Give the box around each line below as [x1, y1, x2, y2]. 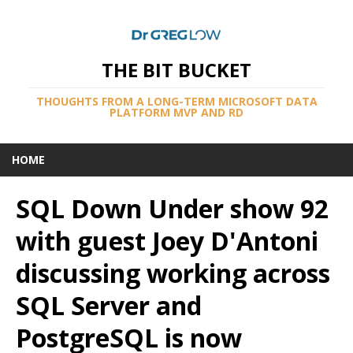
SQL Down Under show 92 [16, 191, 329, 226]
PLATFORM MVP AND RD [110, 105, 243, 121]
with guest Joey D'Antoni [16, 224, 318, 258]
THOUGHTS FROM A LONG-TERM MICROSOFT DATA [35, 94, 318, 110]
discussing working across [16, 256, 330, 291]
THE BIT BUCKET [102, 57, 251, 84]
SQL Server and [16, 288, 202, 323]
